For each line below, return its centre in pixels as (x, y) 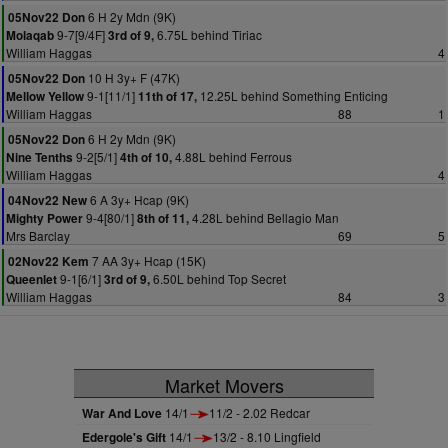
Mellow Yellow (45, 96)
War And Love (122, 413)
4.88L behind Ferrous (232, 156)
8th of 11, (163, 218)
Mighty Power (44, 218)
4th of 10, (146, 157)
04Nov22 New (47, 200)
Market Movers (224, 385)
